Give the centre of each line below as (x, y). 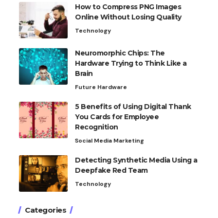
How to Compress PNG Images (128, 7)
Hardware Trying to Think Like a (131, 64)
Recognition (97, 127)
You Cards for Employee (117, 117)
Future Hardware (101, 87)
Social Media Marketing (109, 141)
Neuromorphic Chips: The (120, 53)
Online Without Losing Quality (128, 17)
